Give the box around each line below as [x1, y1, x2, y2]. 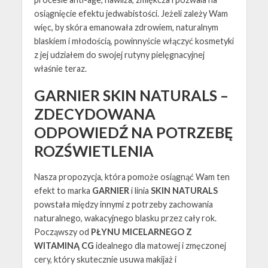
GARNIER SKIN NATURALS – [33, 86, 229, 104]
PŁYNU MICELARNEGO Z [90, 226, 192, 237]
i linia [129, 185, 151, 196]
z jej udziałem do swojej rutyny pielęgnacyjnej [33, 49, 205, 60]
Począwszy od [33, 226, 91, 237]
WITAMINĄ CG [33, 240, 94, 251]
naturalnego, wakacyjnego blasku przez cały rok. [33, 212, 218, 223]
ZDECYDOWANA [33, 104, 156, 123]
